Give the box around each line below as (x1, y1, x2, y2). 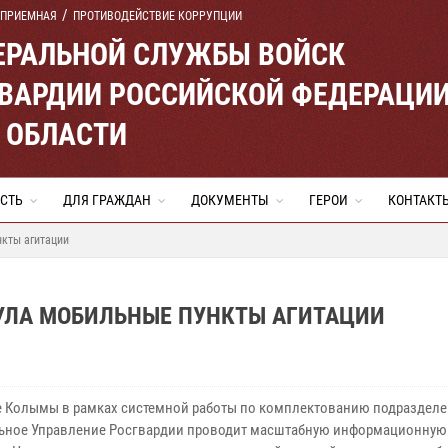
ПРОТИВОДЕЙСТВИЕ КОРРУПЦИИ (73, 9, 242, 23)
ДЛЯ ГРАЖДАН (63, 192, 151, 208)
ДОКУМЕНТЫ (191, 192, 269, 208)
